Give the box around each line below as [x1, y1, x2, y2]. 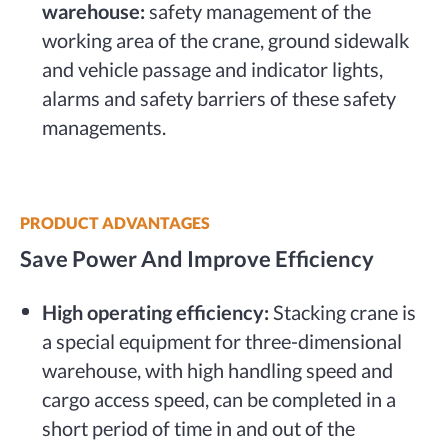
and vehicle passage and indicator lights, [42, 57, 384, 82]
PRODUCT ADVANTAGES [19, 212, 210, 232]
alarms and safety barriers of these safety [42, 86, 397, 111]
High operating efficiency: [42, 300, 270, 325]
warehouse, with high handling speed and [42, 358, 394, 383]
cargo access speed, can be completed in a [42, 387, 397, 412]
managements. [42, 115, 167, 140]
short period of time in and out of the [42, 416, 356, 441]
